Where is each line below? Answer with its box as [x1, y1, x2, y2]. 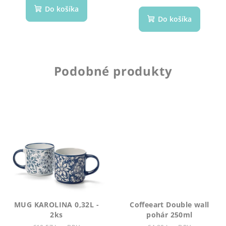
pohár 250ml [146, 209, 193, 219]
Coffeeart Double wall [130, 199, 209, 209]
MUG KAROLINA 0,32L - [14, 199, 99, 209]
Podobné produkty [53, 63, 173, 80]
